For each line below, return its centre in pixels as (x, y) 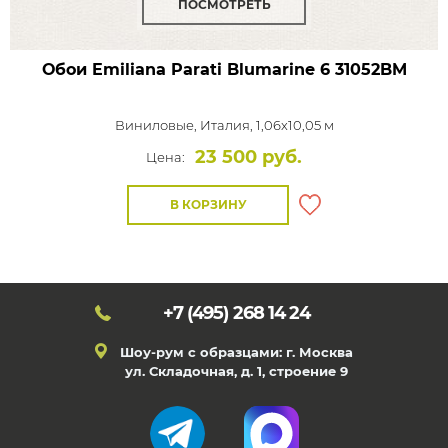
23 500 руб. (248, 157)
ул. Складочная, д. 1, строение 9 (236, 371)
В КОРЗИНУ (208, 204)
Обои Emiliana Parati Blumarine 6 (185, 69)
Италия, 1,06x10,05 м (266, 125)
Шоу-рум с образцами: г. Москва (236, 352)
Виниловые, (157, 125)
